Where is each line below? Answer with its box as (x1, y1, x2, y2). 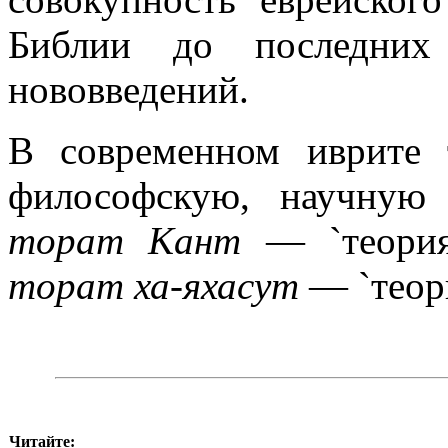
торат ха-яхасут (8, 264, 299, 308)
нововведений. (8, 68, 249, 112)
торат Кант (8, 219, 242, 263)
